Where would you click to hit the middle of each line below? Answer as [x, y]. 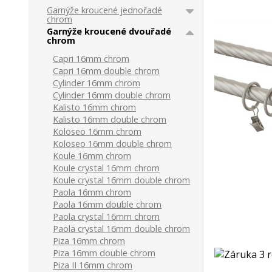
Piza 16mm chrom [89, 241]
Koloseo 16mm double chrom [113, 144]
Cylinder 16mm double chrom [112, 95]
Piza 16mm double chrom [104, 253]
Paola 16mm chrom [92, 192]
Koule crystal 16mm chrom [107, 168]
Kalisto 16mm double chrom [110, 119]
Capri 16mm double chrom [107, 71]
